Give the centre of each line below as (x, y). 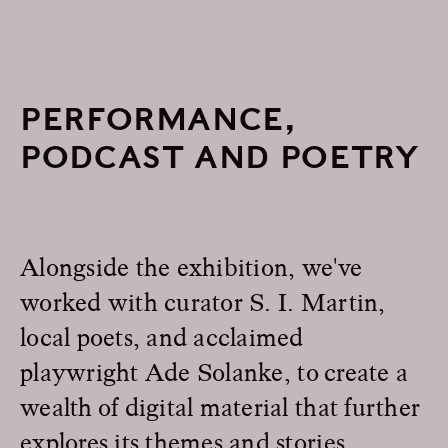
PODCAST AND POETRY (219, 156)
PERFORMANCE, (158, 118)
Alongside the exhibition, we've (191, 266)
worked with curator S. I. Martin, (203, 301)
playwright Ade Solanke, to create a (214, 371)
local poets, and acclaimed (162, 336)
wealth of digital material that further (220, 406)
